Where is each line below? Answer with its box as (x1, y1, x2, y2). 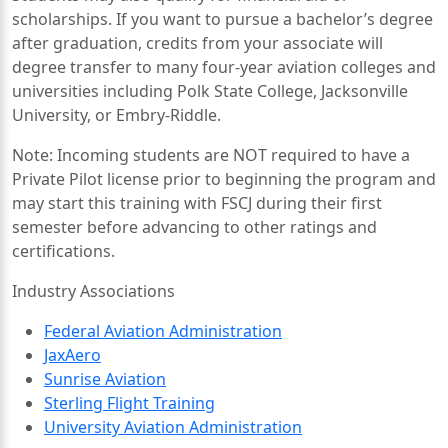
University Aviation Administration (44, 416, 302, 438)
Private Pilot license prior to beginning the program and (12, 168, 436, 190)
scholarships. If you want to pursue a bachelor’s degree (12, 8, 433, 30)
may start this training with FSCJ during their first (12, 192, 382, 214)
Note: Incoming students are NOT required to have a (12, 144, 410, 166)
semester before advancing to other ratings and (12, 216, 377, 238)
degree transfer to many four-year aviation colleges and (12, 56, 436, 78)
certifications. (12, 240, 115, 262)
